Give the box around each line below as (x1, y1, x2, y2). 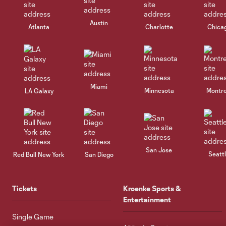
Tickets (12, 184, 37, 193)
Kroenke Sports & (123, 184, 181, 193)
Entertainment (123, 195, 171, 204)
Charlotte (145, 23, 173, 30)
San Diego (84, 151, 114, 158)
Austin (90, 19, 108, 26)
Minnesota (144, 86, 174, 94)
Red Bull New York (13, 151, 65, 158)
